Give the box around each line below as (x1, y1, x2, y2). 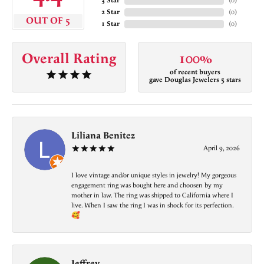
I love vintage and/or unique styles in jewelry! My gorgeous (71, 171, 236, 180)
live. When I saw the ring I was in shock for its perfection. (71, 201, 234, 210)
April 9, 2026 (203, 144, 240, 153)
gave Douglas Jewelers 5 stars (149, 75, 241, 85)
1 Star (101, 19, 120, 28)
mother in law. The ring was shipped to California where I (71, 191, 233, 200)
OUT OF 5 (25, 14, 70, 27)
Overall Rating (22, 49, 116, 68)
